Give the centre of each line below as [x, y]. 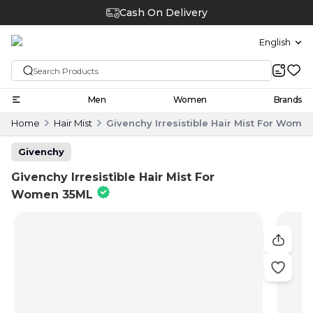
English [275, 42]
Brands [287, 99]
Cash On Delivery [163, 13]
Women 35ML [52, 194]
